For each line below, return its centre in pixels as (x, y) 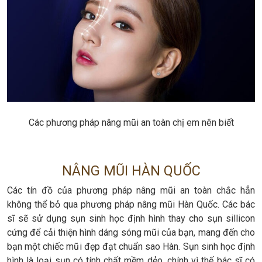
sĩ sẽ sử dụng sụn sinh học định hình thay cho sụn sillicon (131, 218)
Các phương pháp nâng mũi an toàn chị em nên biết (131, 122)
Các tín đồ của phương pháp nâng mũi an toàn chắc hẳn (131, 190)
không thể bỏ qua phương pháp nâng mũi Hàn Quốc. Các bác (131, 204)
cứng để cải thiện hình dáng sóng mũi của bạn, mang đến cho (131, 232)
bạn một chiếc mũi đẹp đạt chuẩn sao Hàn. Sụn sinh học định (131, 246)
